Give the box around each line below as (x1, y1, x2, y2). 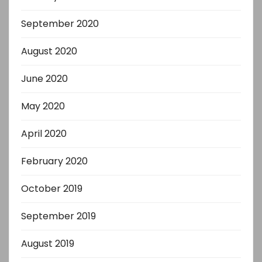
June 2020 (21, 72, 68, 85)
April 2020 (21, 127, 67, 140)
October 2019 (21, 182, 82, 195)
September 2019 (21, 209, 96, 223)
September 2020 (21, 17, 99, 30)
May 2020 (21, 99, 65, 113)
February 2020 (21, 154, 88, 168)
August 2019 (21, 237, 74, 250)
